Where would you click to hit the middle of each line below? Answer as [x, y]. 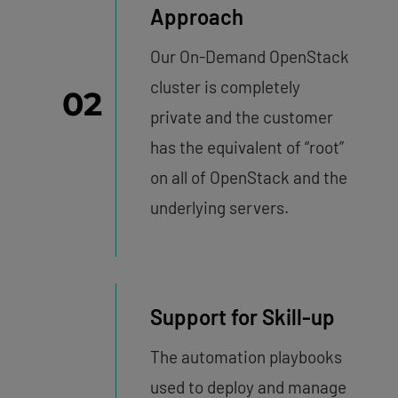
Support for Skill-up [242, 317]
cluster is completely [225, 87]
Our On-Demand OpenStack [249, 57]
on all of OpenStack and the [248, 178]
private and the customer [241, 117]
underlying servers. [219, 208]
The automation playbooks [246, 357]
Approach [196, 17]
